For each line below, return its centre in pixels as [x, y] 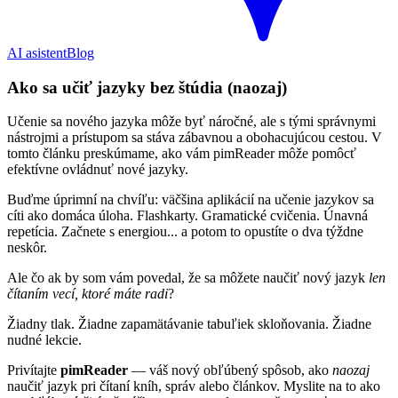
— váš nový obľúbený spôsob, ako [230, 370]
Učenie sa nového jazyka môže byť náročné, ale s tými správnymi [191, 122]
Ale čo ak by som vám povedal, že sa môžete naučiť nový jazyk [188, 278]
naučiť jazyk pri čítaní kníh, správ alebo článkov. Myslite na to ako [194, 386]
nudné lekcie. [44, 340]
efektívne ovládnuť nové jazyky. [98, 170]
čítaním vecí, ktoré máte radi [88, 294]
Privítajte [34, 370]
